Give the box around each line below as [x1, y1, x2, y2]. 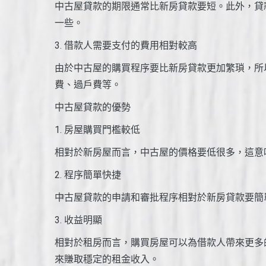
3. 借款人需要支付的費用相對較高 [55, 39, 197, 51]
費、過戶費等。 [55, 78, 121, 90]
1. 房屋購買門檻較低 [55, 123, 140, 135]
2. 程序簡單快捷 [55, 169, 121, 180]
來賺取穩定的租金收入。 [55, 253, 159, 265]
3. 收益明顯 [55, 214, 102, 226]
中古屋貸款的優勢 [55, 101, 131, 113]
